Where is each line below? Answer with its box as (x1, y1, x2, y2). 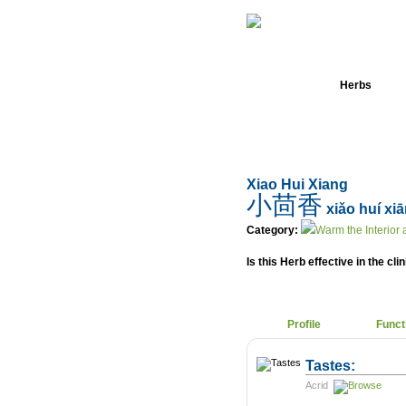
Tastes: (305, 357, 355, 373)
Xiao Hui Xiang (246, 177, 348, 192)
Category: (246, 224, 298, 237)
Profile (287, 318, 321, 331)
